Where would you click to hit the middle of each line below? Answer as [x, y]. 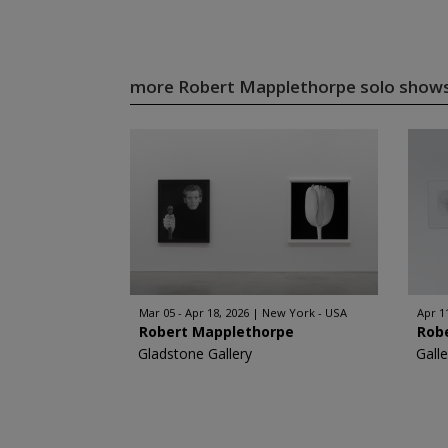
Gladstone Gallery [194, 353]
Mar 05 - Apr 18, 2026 [193, 312]
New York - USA [304, 312]
